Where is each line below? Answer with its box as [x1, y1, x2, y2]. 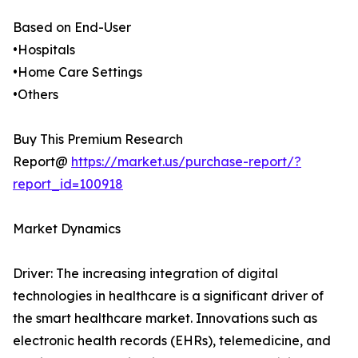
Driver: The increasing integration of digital [13, 265, 278, 282]
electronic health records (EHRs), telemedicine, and [13, 332, 331, 349]
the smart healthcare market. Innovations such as [13, 310, 317, 327]
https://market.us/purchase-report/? [71, 153, 301, 170]
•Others [13, 86, 58, 103]
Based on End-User [13, 19, 131, 36]
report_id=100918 [13, 176, 123, 193]
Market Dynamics [13, 221, 121, 237]
